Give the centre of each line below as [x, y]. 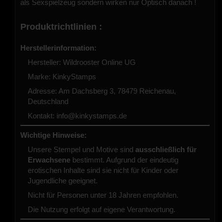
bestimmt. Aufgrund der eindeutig [124, 160]
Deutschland [48, 102]
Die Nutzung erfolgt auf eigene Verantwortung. [102, 210]
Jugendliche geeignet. [63, 181]
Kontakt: [42, 116]
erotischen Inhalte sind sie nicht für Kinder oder [103, 170]
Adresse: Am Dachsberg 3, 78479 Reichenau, [102, 91]
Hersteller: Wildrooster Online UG [82, 62]
